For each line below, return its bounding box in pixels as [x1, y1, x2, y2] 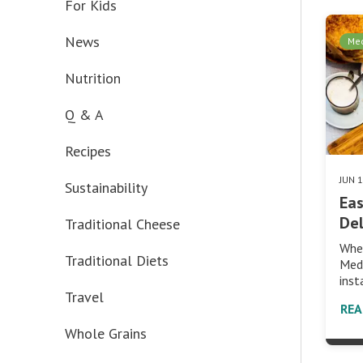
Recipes [65, 142, 111, 160]
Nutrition [65, 69, 121, 88]
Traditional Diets [65, 251, 169, 270]
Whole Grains [65, 324, 147, 343]
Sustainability [65, 178, 147, 197]
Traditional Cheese [65, 215, 180, 233]
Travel [65, 288, 104, 306]
